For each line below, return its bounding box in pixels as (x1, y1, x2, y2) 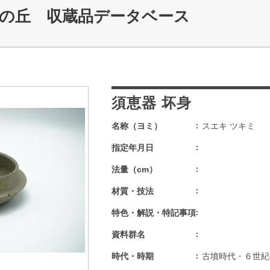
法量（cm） (111, 165, 157, 174)
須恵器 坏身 (111, 95, 192, 111)
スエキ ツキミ (202, 121, 255, 131)
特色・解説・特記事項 (111, 208, 196, 218)
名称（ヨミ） (111, 121, 162, 131)
